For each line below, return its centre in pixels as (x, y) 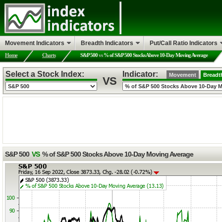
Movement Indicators (35, 43)
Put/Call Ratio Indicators (184, 43)
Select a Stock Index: (46, 74)
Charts (49, 55)
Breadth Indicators (107, 43)
